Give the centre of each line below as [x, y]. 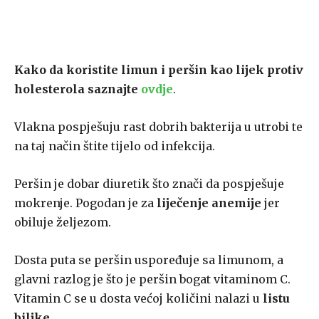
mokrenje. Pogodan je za [84, 203]
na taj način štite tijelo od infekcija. [115, 146]
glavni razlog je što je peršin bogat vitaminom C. [152, 279]
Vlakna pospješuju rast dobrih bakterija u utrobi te [158, 127]
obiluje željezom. [63, 223]
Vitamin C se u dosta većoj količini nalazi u [138, 299]
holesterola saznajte [78, 89]
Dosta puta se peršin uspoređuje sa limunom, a [149, 260]
